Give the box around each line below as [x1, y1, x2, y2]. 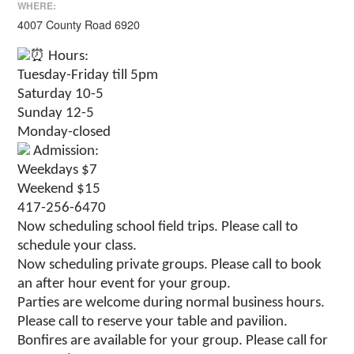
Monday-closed [17, 124, 111, 140]
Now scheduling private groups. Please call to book [17, 257, 322, 273]
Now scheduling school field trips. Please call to [17, 219, 299, 235]
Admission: [30, 143, 100, 159]
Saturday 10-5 [17, 86, 104, 102]
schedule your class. [17, 238, 137, 254]
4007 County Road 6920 [17, 16, 141, 32]
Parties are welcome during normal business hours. [17, 295, 326, 311]
